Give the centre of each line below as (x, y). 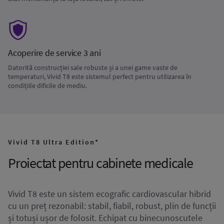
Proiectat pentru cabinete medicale (100, 163)
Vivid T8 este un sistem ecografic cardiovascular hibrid (109, 194)
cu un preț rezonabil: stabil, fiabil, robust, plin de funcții (112, 206)
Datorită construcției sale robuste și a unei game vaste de (93, 67)
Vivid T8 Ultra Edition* (53, 142)
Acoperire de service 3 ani (54, 53)
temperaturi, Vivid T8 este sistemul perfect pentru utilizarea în (100, 76)
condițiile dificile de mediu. (47, 85)
